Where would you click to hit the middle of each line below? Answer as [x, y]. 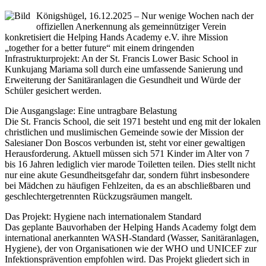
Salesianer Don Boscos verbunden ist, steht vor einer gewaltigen [125, 142]
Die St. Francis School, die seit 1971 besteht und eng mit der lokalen [133, 121]
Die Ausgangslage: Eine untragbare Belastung [91, 110]
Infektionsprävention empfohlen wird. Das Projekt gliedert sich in [127, 259]
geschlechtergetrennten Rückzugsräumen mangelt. [99, 196]
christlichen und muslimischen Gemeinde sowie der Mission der [124, 132]
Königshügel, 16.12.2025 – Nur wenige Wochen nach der [145, 15]
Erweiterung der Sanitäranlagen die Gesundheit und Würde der [123, 80]
